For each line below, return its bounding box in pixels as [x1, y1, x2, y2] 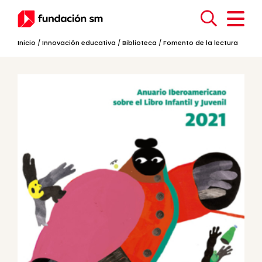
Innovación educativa [42, 38, 116, 47]
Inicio [18, 38, 36, 47]
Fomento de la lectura [163, 38, 238, 47]
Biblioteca [122, 38, 157, 47]
